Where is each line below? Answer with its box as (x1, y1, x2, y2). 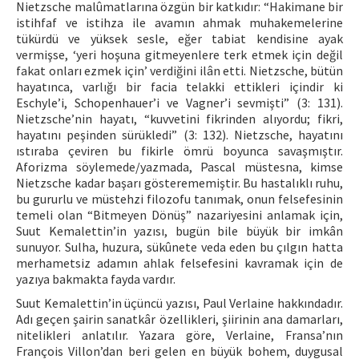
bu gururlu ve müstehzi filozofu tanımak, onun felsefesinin (16, 191, 343, 207)
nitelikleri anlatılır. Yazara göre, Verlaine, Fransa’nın (16, 327, 343, 343)
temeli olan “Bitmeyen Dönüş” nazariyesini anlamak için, (16, 207, 343, 223)
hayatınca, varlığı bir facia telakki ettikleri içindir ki (16, 79, 343, 95)
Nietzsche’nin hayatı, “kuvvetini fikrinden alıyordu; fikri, (16, 111, 343, 127)
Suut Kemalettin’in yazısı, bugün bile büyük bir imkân (16, 223, 343, 239)
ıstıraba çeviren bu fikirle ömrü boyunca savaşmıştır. (16, 143, 343, 159)
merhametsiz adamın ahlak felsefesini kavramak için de (16, 255, 343, 271)
